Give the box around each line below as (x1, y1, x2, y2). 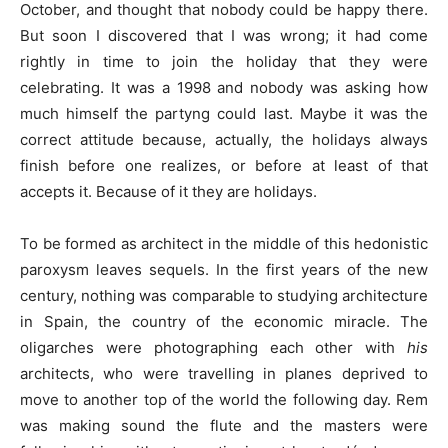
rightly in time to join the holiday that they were (20, 52, 428, 72)
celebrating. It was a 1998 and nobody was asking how (20, 78, 428, 98)
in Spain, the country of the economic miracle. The (20, 312, 428, 332)
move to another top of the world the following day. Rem (20, 390, 428, 410)
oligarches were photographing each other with (20, 338, 407, 358)
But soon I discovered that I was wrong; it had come (20, 26, 428, 46)
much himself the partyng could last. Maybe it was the (20, 104, 428, 124)
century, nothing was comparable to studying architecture (20, 286, 428, 306)
